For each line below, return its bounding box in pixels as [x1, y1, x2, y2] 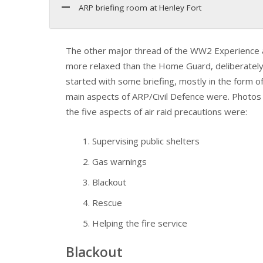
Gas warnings [92, 156, 147, 168]
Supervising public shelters [92, 135, 200, 147]
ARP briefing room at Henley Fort [78, 2, 201, 14]
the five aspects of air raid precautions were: [66, 105, 247, 117]
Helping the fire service [92, 217, 187, 230]
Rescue [92, 197, 122, 209]
